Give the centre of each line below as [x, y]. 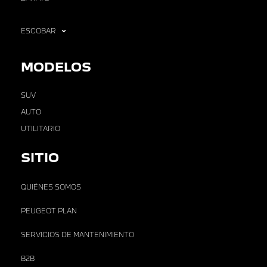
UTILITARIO [41, 129]
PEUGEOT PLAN [49, 211]
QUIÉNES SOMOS [51, 187]
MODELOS [56, 67]
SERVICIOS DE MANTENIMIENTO [77, 235]
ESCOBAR [38, 31]
